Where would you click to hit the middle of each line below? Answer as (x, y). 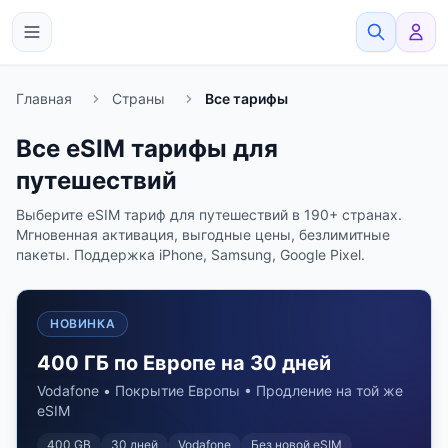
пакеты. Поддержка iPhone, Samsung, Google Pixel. (190, 254)
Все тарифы (246, 98)
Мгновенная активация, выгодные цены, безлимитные (203, 234)
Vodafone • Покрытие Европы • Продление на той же (220, 390)
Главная (44, 98)
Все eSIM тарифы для (147, 148)
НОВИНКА (83, 323)
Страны (138, 98)
